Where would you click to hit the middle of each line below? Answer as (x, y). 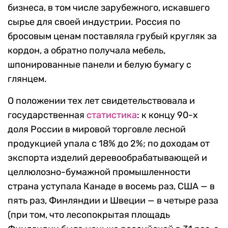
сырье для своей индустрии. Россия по (94, 22)
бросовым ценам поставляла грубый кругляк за (112, 36)
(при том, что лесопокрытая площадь (89, 215)
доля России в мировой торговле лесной (97, 130)
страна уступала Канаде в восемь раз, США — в (111, 187)
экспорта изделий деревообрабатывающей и (107, 158)
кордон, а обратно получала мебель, (87, 51)
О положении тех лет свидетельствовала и (101, 101)
